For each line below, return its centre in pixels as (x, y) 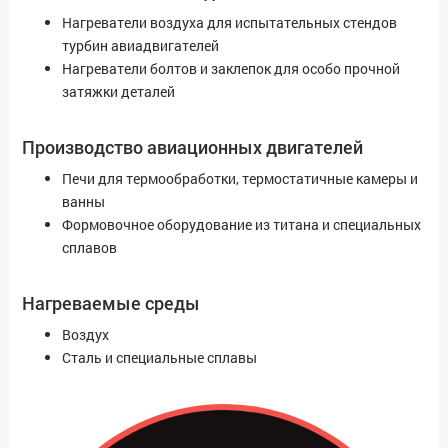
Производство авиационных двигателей (192, 147)
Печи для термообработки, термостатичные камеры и (240, 179)
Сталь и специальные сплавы (159, 358)
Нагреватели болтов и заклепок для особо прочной (231, 69)
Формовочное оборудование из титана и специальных (241, 225)
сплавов (89, 248)
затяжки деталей (118, 92)
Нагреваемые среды (111, 303)
